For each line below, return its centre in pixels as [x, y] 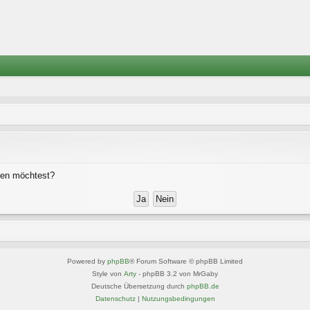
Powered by [87, 261]
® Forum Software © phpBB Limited [186, 261]
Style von [108, 273]
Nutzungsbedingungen [178, 298]
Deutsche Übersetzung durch [139, 286]
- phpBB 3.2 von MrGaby [177, 273]
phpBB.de [203, 286]
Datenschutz [115, 298]
